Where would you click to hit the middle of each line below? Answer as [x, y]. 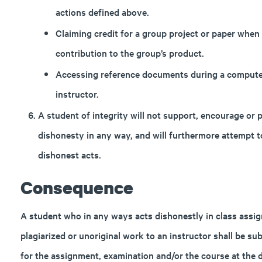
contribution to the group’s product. [130, 53]
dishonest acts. [69, 154]
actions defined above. [102, 12]
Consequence [77, 187]
